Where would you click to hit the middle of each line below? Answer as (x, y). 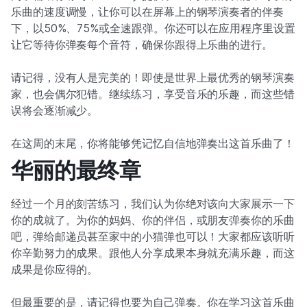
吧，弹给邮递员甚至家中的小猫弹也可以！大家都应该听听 (153, 237)
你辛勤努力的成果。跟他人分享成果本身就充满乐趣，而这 (153, 253)
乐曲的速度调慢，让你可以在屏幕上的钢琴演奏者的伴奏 (147, 12)
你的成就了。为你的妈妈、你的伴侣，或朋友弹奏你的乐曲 (153, 220)
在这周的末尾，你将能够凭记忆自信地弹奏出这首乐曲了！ (153, 144)
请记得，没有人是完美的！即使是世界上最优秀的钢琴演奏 (153, 78)
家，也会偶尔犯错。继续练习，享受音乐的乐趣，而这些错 (153, 94)
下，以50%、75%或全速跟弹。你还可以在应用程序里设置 (153, 28)
